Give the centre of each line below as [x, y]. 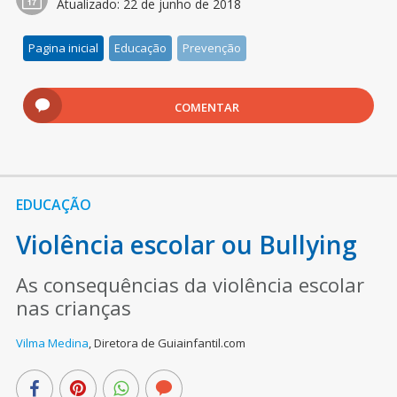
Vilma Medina [52, 343]
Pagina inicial [64, 48]
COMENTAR [207, 108]
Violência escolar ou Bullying [186, 245]
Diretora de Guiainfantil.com [169, 343]
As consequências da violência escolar [190, 285]
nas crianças [73, 308]
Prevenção [212, 48]
